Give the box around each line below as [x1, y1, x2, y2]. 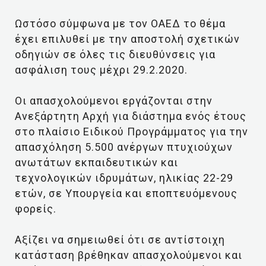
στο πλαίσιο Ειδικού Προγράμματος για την [15, 125, 248, 138]
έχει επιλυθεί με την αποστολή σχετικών [15, 33, 240, 45]
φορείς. [15, 202, 56, 215]
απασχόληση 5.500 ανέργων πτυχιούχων [15, 141, 233, 153]
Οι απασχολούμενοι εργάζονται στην [15, 94, 213, 107]
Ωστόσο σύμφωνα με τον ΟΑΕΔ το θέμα [15, 17, 226, 30]
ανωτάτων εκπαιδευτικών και [15, 156, 178, 169]
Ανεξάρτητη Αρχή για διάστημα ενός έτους [15, 110, 246, 122]
